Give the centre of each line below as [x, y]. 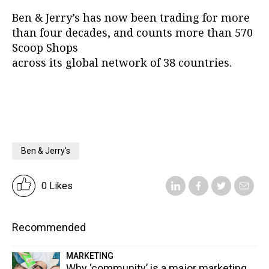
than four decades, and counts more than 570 [132, 33]
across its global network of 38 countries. [122, 63]
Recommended [49, 228]
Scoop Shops [45, 48]
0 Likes [57, 186]
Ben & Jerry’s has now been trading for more [131, 18]
